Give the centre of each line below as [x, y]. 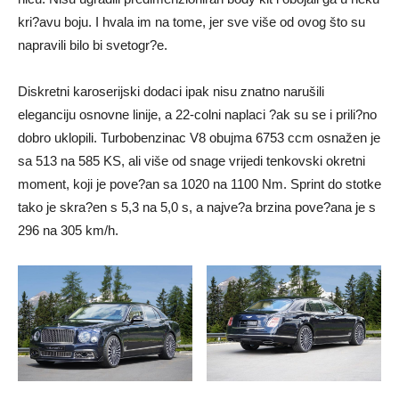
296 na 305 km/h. [68, 230]
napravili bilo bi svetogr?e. [93, 45]
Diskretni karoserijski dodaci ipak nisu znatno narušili [171, 91]
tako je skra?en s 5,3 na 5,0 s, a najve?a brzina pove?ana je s [197, 207]
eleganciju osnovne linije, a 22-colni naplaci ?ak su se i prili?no [197, 114]
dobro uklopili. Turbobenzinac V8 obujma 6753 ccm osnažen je [199, 138]
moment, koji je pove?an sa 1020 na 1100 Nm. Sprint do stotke [199, 184]
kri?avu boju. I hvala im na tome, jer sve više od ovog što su [191, 22]
